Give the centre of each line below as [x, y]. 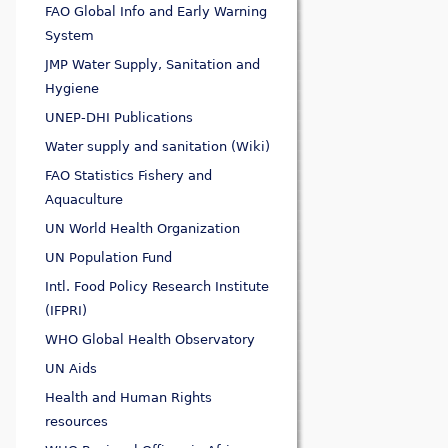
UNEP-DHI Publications [119, 118]
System [70, 36]
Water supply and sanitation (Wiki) [158, 147]
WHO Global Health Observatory [150, 340]
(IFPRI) [66, 311]
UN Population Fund [109, 258]
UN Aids [71, 369]
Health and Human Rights [129, 398]
